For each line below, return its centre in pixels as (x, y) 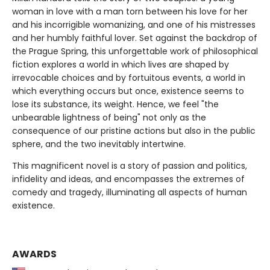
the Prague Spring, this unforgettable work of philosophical (135, 51)
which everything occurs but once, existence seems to (128, 91)
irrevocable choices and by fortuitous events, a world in (129, 77)
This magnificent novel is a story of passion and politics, (130, 165)
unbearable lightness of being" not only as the (109, 117)
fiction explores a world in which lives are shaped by (121, 64)
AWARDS (34, 254)
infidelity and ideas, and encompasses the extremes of (128, 179)
